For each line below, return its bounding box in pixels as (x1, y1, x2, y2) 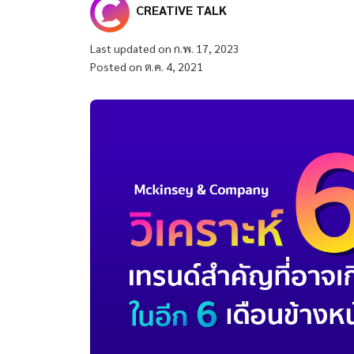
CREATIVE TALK (136, 2, 227, 19)
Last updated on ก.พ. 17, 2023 (90, 41, 239, 56)
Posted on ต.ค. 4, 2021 (90, 59, 203, 74)
